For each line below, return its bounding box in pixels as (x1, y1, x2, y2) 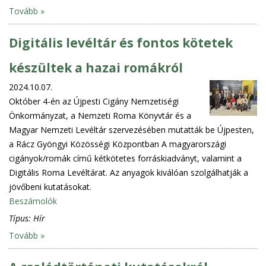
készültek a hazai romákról (9, 59, 183, 76)
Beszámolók (9, 195, 57, 207)
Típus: (9, 212, 33, 224)
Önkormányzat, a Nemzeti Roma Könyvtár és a (9, 109, 191, 121)
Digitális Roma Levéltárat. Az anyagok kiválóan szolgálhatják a (9, 166, 248, 178)
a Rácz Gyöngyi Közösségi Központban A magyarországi (9, 138, 226, 150)
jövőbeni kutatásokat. (9, 180, 91, 192)
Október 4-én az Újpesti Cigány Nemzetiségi (9, 95, 179, 107)
